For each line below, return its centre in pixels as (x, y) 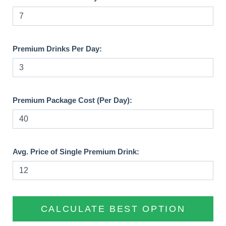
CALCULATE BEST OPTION (113, 209)
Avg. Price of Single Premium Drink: (76, 152)
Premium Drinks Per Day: (57, 49)
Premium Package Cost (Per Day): (72, 100)
